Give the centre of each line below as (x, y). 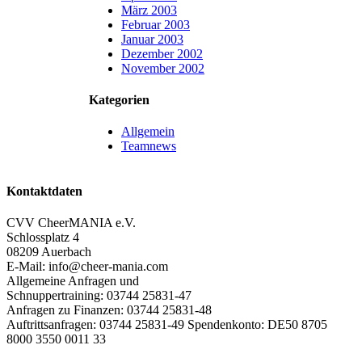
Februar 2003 (156, 24)
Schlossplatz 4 (43, 237)
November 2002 (163, 68)
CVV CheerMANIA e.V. (71, 222)
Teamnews (149, 146)
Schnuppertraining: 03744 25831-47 (99, 295)
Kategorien (119, 100)
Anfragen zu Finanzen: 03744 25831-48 (109, 309)
